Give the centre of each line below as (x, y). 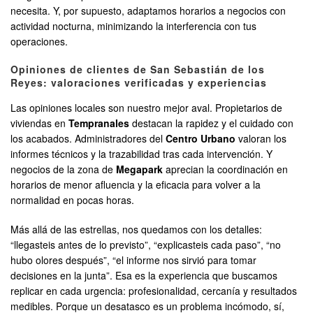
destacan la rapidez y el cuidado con (211, 123)
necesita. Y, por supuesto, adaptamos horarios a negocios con (148, 11)
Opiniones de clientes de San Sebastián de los (138, 70)
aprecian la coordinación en (225, 169)
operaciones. (39, 42)
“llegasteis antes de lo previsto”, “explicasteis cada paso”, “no (146, 245)
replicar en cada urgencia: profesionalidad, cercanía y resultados (154, 291)
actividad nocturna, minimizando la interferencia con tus (133, 26)
